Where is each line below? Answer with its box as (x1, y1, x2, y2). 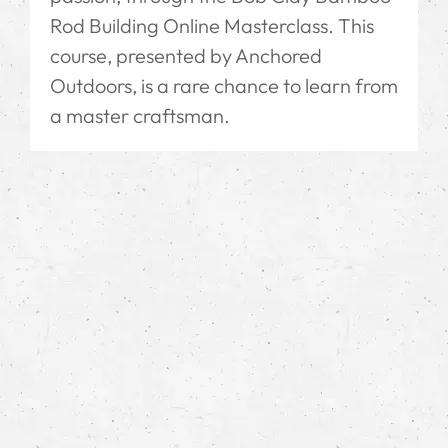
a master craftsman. (50, 102, 230, 128)
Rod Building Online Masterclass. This (50, 12, 374, 38)
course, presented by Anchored (50, 42, 322, 68)
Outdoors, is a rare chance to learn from (50, 72, 398, 98)
